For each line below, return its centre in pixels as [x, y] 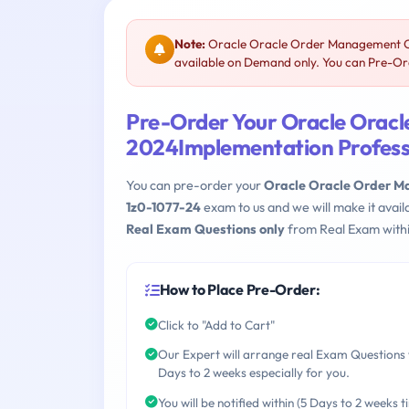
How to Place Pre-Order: [240, 290]
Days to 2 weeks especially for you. [254, 373]
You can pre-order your [195, 186]
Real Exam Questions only [205, 230]
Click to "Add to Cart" [216, 325]
